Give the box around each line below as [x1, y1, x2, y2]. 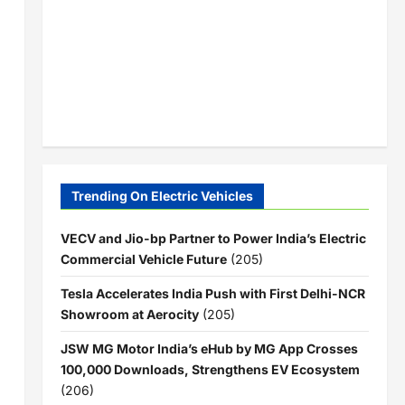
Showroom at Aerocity [60, 306, 199, 322]
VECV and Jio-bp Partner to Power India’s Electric [60, 230, 366, 246]
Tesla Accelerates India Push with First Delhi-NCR [60, 285, 365, 301]
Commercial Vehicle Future [60, 250, 227, 267]
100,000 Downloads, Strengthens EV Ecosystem [60, 361, 360, 377]
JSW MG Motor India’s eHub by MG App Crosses [60, 340, 358, 356]
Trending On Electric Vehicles [71, 187, 253, 203]
